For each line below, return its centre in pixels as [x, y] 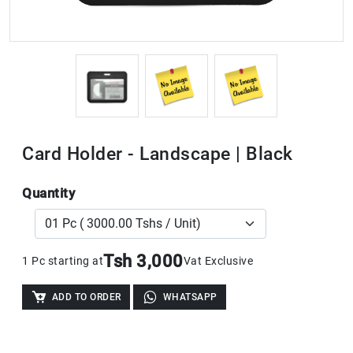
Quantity [48, 193]
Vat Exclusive [218, 261]
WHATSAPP [190, 297]
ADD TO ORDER [86, 297]
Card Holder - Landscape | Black [158, 153]
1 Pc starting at [63, 261]
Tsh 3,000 [143, 261]
